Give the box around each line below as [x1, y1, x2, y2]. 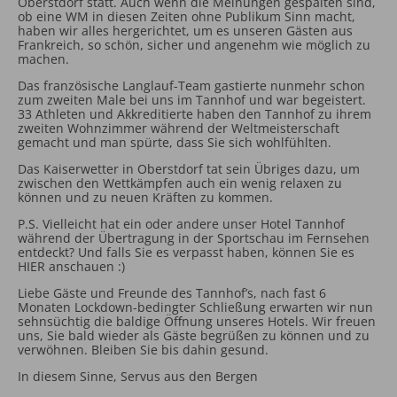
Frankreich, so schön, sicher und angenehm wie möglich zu [18, 36, 370, 53]
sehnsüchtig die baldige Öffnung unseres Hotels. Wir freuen [18, 313, 376, 330]
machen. [18, 51, 69, 67]
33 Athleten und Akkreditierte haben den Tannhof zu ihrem [18, 105, 371, 122]
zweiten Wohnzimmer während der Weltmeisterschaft [18, 120, 339, 136]
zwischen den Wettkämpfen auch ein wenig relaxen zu [18, 175, 342, 191]
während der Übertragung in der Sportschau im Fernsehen [18, 230, 370, 246]
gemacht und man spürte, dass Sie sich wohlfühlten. [18, 134, 331, 151]
